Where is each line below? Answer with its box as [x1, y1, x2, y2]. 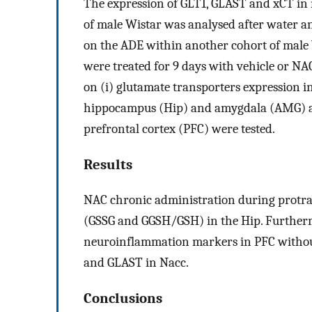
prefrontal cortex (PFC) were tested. [84, 120, 275, 136]
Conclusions [84, 290, 162, 307]
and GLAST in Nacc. [84, 255, 189, 271]
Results [84, 155, 132, 173]
